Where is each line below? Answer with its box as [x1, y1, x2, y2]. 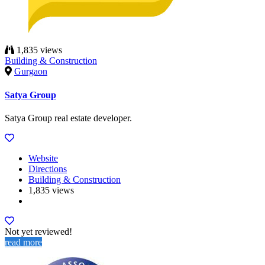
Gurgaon [14, 66, 47, 77]
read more [5, 237, 42, 247]
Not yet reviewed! [5, 226, 72, 237]
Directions [28, 163, 67, 174]
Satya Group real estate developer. [5, 112, 132, 123]
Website [28, 153, 58, 163]
